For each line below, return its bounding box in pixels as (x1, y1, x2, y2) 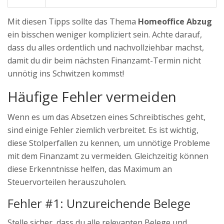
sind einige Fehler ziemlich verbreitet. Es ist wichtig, (7, 124, 198, 136)
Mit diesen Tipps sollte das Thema (7, 16, 138, 27)
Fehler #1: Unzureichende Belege (7, 195, 190, 212)
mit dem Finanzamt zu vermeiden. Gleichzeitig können (7, 150, 208, 162)
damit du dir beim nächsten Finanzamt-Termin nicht (7, 55, 201, 66)
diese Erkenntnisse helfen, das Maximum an (7, 163, 172, 175)
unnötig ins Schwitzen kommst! (7, 68, 124, 79)
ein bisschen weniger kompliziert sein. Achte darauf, (7, 29, 202, 40)
